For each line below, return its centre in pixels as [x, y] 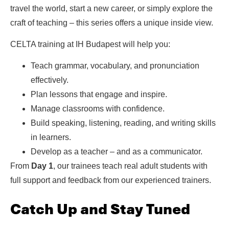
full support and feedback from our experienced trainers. [111, 180]
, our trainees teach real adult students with [130, 166]
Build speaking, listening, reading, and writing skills [123, 123]
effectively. [50, 80]
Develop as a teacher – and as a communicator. [117, 152]
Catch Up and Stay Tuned [100, 209]
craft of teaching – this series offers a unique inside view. [112, 22]
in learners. [51, 138]
